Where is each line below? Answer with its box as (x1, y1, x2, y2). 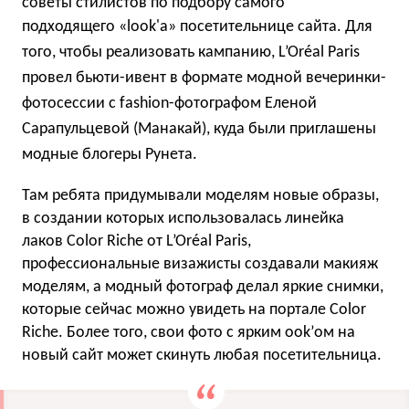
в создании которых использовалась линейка (22, 210, 344, 227)
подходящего (22, 18, 115, 36)
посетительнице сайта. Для (176, 18, 372, 36)
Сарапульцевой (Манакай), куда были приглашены (22, 121, 376, 138)
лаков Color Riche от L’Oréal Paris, (22, 233, 251, 250)
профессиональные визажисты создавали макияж (22, 256, 378, 273)
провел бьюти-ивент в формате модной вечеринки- (22, 69, 386, 87)
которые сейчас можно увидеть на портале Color (22, 301, 366, 319)
